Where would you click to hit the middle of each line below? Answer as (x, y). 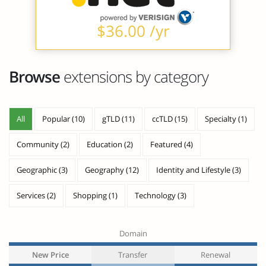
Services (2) (36, 195)
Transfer (133, 255)
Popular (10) (64, 119)
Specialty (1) (226, 119)
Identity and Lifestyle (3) (199, 170)
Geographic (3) (42, 170)
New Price (50, 255)
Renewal (216, 255)
